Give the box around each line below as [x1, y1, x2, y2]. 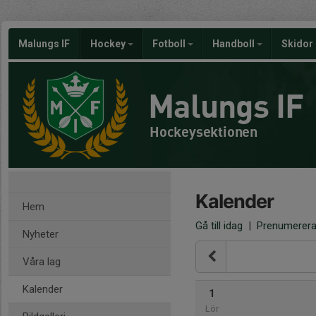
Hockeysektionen [150, 123, 257, 140]
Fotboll [152, 38, 188, 49]
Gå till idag [195, 219, 243, 232]
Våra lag [23, 255, 61, 268]
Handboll [212, 38, 257, 49]
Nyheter [23, 228, 59, 241]
